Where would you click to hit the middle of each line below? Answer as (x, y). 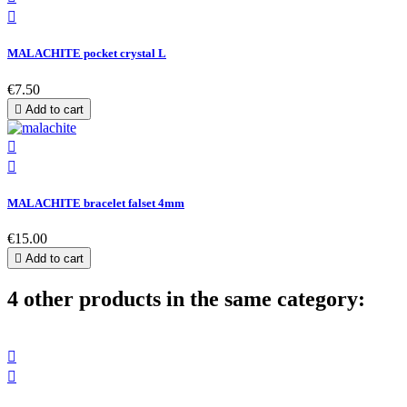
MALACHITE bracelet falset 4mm (96, 203)
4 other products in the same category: (186, 298)
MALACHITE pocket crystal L (87, 54)
